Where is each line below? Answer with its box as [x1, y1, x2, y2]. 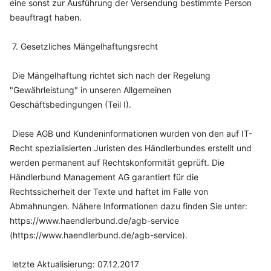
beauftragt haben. [10, 12, 82, 22]
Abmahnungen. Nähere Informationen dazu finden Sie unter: [10, 201, 247, 211]
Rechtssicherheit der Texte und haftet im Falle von [10, 186, 208, 197]
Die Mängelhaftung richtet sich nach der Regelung [10, 70, 211, 80]
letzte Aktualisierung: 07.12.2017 [10, 259, 139, 269]
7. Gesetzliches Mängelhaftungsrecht [10, 41, 158, 51]
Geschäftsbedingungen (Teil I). [10, 99, 131, 109]
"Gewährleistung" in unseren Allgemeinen [10, 85, 171, 95]
